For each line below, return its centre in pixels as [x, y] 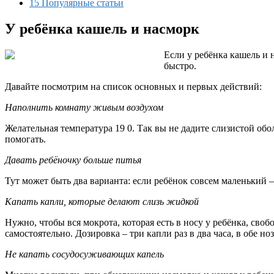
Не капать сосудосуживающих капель [84, 254]
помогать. [25, 139]
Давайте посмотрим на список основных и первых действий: [133, 86]
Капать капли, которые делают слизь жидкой [102, 201]
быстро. [180, 65]
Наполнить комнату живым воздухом [84, 107]
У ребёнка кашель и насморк [102, 28]
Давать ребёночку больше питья [73, 160]
